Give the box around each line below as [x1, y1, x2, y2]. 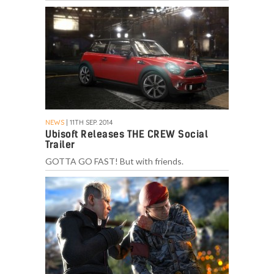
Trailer [45, 139, 75, 151]
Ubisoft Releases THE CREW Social [45, 128, 208, 141]
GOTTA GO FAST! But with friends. [45, 156, 183, 167]
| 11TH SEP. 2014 [64, 118, 113, 127]
